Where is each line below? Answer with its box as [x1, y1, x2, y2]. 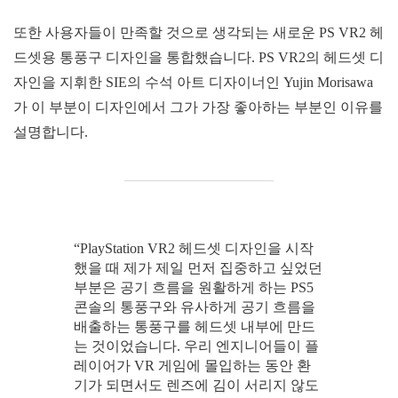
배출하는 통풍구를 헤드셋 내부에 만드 [73, 318, 315, 334]
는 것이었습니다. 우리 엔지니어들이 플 [73, 338, 319, 354]
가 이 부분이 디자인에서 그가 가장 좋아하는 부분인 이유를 [13, 99, 383, 115]
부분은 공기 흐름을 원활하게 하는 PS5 [73, 279, 314, 295]
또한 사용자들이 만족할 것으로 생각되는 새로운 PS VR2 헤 [13, 24, 384, 40]
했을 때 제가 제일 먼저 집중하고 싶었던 [73, 259, 322, 275]
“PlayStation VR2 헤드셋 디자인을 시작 [73, 240, 314, 256]
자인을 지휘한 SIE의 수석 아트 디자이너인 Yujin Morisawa [13, 74, 373, 90]
